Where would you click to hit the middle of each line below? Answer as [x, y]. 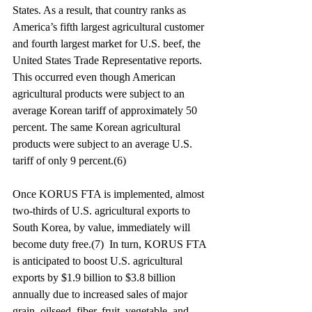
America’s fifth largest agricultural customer [110, 27]
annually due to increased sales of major [101, 294]
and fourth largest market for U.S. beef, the [108, 44]
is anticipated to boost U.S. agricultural [99, 261]
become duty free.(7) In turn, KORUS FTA [111, 244]
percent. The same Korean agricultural [98, 127]
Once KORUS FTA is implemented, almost [110, 194]
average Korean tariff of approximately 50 [106, 110]
